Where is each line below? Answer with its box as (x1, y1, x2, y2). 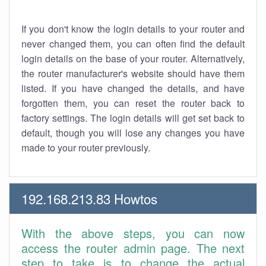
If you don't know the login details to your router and (21, 22, 245, 36)
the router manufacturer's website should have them (21, 66, 245, 80)
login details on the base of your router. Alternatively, (21, 52, 245, 65)
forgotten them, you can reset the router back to (21, 96, 245, 110)
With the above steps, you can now (21, 224, 245, 242)
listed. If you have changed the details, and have (21, 81, 245, 95)
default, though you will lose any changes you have (21, 126, 245, 140)
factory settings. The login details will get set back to (21, 111, 245, 125)
